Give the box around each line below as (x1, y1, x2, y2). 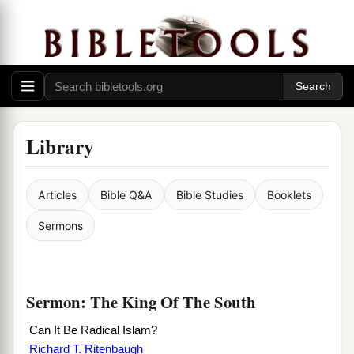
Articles (38, 188, 77, 202)
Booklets (267, 188, 311, 202)
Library (26, 131, 94, 162)
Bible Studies (176, 188, 243, 202)
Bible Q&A (100, 188, 153, 202)
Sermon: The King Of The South (26, 290, 256, 314)
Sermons (38, 219, 83, 233)
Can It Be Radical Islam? (29, 324, 157, 337)
